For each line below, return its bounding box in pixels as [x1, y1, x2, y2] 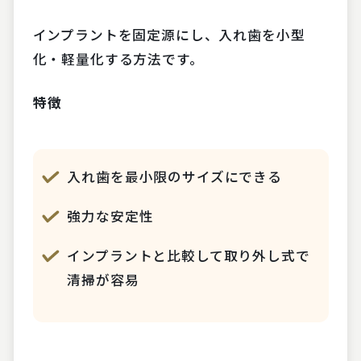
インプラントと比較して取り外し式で [67, 246, 310, 266]
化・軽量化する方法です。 [32, 49, 204, 69]
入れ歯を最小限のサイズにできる [67, 167, 282, 187]
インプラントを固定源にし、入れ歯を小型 [32, 25, 305, 45]
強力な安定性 [67, 206, 154, 226]
